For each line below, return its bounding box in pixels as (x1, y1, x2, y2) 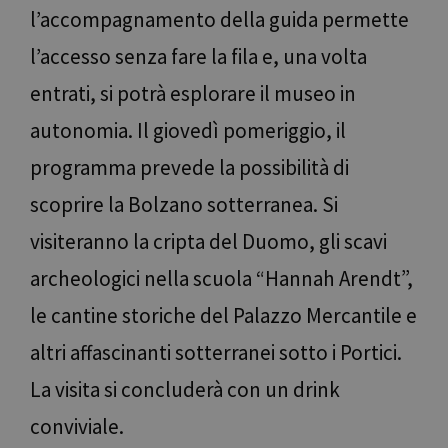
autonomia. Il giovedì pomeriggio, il (30, 117, 346, 145)
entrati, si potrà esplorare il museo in (30, 80, 356, 108)
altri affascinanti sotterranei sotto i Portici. (30, 339, 402, 367)
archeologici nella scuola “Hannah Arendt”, (30, 265, 413, 293)
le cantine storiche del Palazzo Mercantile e (30, 302, 417, 330)
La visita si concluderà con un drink (30, 376, 340, 404)
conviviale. (30, 413, 124, 441)
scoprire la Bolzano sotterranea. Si (30, 191, 338, 219)
